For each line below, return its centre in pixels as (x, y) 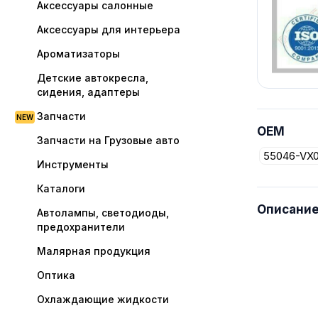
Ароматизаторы (78, 54)
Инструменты (73, 164)
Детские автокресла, (93, 78)
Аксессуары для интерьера (109, 29)
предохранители (81, 227)
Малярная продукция (94, 251)
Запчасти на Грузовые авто (108, 140)
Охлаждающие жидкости (103, 299)
